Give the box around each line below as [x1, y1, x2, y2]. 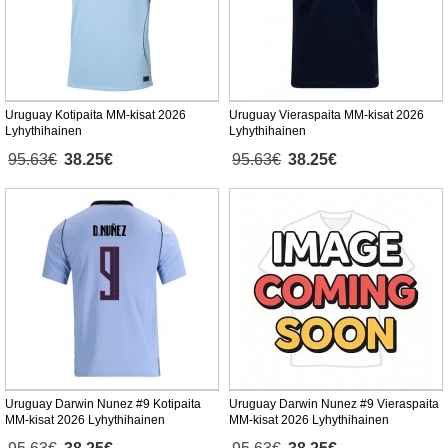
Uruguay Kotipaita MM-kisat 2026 [5, 108, 186, 123]
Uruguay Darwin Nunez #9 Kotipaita [5, 397, 201, 412]
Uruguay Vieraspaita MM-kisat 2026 [229, 108, 424, 123]
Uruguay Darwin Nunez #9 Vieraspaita [229, 397, 439, 412]
